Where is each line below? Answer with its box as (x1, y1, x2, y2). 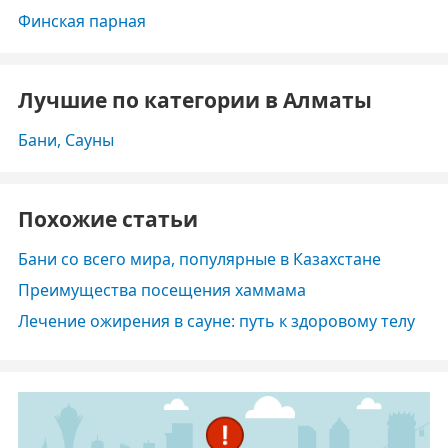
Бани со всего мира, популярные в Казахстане (18, 248, 381, 270)
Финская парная (18, 10, 146, 32)
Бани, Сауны (18, 129, 114, 151)
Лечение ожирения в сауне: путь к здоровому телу (18, 310, 415, 332)
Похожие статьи (18, 205, 198, 233)
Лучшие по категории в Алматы (18, 86, 372, 114)
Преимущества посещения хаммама (18, 279, 306, 301)
